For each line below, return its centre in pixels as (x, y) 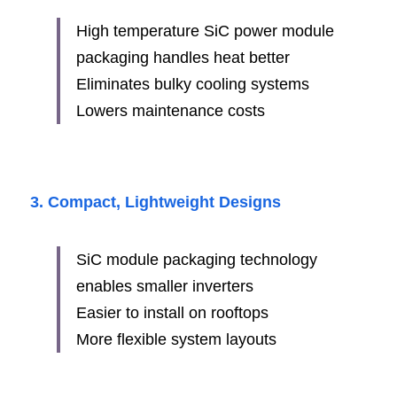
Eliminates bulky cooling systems (193, 84)
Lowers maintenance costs (171, 111)
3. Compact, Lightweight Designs (156, 202)
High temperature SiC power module (205, 31)
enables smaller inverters (165, 286)
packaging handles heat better (183, 58)
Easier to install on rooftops (172, 313)
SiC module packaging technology (197, 260)
